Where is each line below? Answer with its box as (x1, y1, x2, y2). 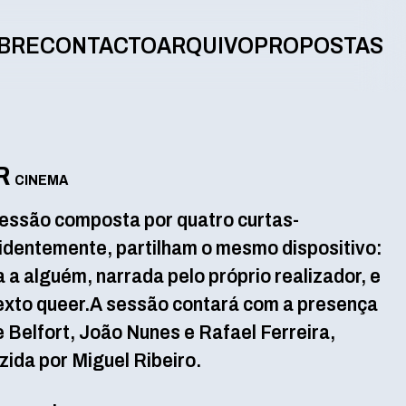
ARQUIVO (156, 34, 254, 59)
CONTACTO (39, 34, 157, 59)
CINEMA (14, 172, 68, 188)
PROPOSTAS (253, 34, 383, 59)
